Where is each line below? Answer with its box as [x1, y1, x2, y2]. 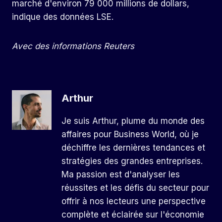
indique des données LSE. [12, 12, 113, 22]
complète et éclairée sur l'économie [61, 209, 204, 220]
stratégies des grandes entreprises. [61, 156, 203, 166]
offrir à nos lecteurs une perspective [61, 196, 206, 206]
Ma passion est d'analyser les [61, 169, 180, 179]
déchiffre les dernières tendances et [61, 142, 205, 153]
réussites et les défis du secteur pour [61, 182, 209, 193]
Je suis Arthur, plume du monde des [61, 115, 205, 126]
